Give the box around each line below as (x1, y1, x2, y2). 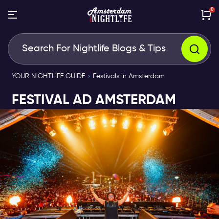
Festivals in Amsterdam (93, 73, 165, 80)
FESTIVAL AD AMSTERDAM (12, 93, 176, 107)
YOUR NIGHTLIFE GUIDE (12, 73, 85, 80)
